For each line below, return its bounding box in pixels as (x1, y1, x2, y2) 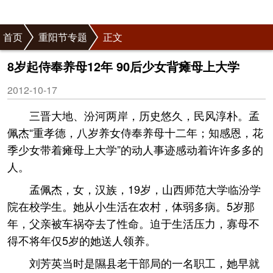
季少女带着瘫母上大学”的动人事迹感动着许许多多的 (7, 141, 263, 157)
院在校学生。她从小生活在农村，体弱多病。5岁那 (7, 198, 255, 214)
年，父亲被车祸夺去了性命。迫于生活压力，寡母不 (7, 215, 260, 231)
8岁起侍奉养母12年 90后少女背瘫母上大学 (7, 57, 239, 75)
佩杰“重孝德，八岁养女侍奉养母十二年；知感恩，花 (7, 124, 263, 140)
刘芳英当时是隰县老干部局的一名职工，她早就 (29, 255, 260, 271)
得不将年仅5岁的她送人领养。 (7, 232, 156, 248)
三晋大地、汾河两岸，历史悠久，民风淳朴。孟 (29, 107, 260, 123)
